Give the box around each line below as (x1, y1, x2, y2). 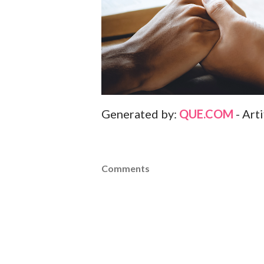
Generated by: (101, 107, 179, 121)
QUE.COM (179, 107, 233, 121)
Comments (101, 163, 150, 174)
